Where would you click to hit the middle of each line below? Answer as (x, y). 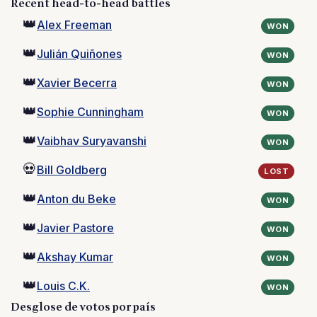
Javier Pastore (75, 228)
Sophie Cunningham (90, 112)
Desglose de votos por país (83, 307)
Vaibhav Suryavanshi (92, 141)
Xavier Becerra (77, 83)
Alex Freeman (74, 25)
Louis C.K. (63, 286)
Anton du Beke (76, 199)
